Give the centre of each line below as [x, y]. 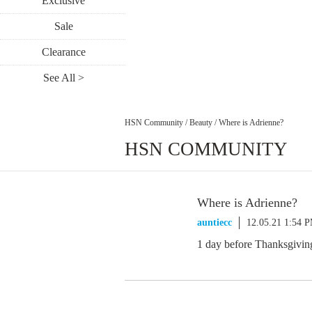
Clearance [63, 52]
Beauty [201, 122]
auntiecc [214, 223]
